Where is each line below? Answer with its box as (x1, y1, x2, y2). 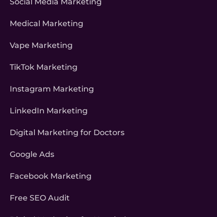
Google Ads (10, 150, 54, 159)
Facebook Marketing (10, 171, 92, 181)
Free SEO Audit (10, 193, 70, 203)
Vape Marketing (10, 41, 73, 50)
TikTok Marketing (10, 62, 77, 72)
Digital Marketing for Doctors (10, 128, 124, 138)
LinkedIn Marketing (10, 106, 88, 116)
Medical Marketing (10, 19, 83, 29)
